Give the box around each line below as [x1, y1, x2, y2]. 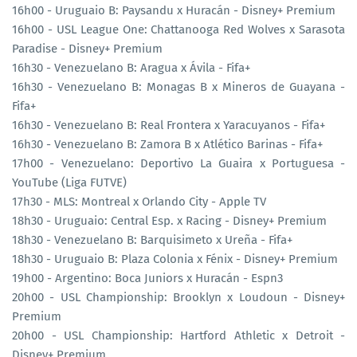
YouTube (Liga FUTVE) [12, 175, 127, 190]
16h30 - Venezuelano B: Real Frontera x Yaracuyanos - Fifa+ [12, 117, 325, 132]
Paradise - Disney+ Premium [12, 41, 163, 56]
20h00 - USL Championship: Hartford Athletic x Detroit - [12, 328, 345, 343]
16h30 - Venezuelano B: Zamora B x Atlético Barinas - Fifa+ [12, 136, 323, 151]
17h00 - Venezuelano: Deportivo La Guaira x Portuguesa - [12, 155, 345, 171]
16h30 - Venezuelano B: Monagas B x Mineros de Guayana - [12, 79, 345, 94]
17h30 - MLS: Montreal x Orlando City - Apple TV [12, 194, 266, 209]
